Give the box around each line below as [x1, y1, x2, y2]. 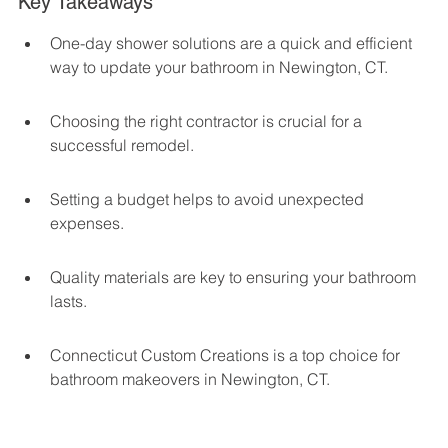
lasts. [50, 291, 87, 312]
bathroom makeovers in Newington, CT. [50, 369, 330, 390]
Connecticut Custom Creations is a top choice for [50, 345, 404, 366]
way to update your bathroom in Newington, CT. [50, 57, 388, 78]
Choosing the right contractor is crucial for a [50, 111, 366, 132]
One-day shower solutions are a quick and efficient [50, 33, 416, 54]
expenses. [50, 213, 124, 234]
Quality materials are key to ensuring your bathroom [50, 267, 420, 288]
